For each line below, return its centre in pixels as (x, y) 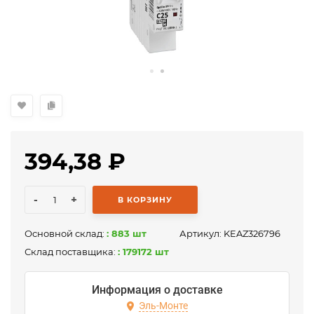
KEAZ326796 (252, 234)
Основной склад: (66, 234)
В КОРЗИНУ (145, 200)
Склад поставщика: (71, 252)
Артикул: (202, 234)
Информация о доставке (157, 290)
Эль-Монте (163, 306)
